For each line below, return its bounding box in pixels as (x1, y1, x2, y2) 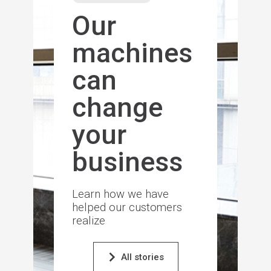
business (71, 146, 183, 178)
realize (71, 214, 105, 228)
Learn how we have (71, 188, 169, 201)
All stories (120, 252, 164, 263)
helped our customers (71, 201, 182, 215)
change (71, 91, 163, 124)
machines (71, 37, 192, 70)
